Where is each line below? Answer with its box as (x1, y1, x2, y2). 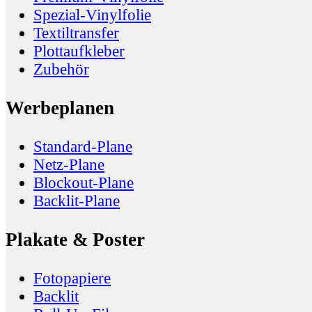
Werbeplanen (6, 97, 114, 119)
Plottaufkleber (33, 42, 125, 61)
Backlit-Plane (33, 192, 120, 210)
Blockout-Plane (33, 174, 134, 192)
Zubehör (33, 61, 89, 79)
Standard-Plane (33, 138, 132, 156)
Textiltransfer (33, 24, 119, 42)
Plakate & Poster (6, 229, 145, 251)
